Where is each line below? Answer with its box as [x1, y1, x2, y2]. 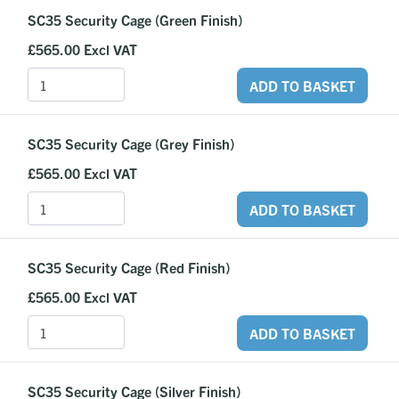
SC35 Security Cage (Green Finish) [28, 11, 242, 28]
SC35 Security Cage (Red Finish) [28, 258, 230, 276]
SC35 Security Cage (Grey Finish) [28, 134, 234, 152]
